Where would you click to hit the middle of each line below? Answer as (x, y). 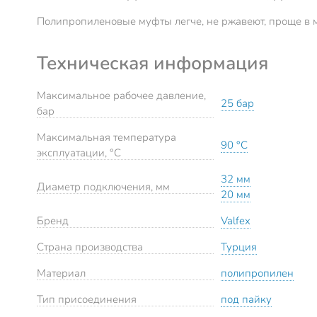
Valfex (236, 220)
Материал (61, 273)
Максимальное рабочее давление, (121, 95)
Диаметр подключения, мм (103, 186)
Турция (239, 247)
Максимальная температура (106, 137)
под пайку (246, 299)
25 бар (237, 103)
